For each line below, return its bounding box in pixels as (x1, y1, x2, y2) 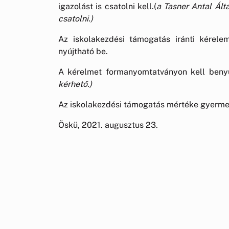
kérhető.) (58, 79, 92, 89)
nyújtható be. (58, 46, 108, 56)
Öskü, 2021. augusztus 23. (58, 120, 158, 130)
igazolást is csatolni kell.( (58, 1, 156, 11)
